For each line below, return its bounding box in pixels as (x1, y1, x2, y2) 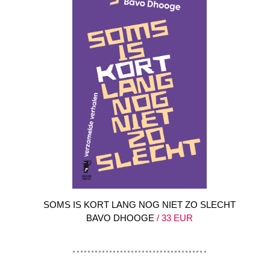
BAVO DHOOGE (86, 212, 154, 223)
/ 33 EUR (154, 212, 193, 223)
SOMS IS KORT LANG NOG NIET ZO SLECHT (43, 199, 236, 210)
